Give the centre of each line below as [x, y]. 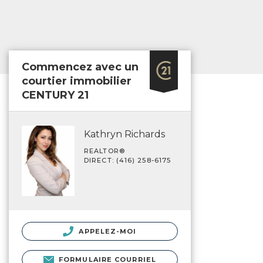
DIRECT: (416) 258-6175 [128, 160]
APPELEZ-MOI [107, 231]
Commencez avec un [80, 67]
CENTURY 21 [55, 95]
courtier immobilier [77, 81]
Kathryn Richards [124, 134]
